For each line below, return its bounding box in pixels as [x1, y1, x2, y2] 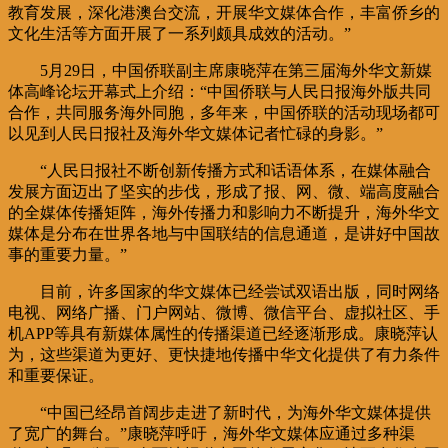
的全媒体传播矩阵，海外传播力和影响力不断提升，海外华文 [8, 203, 440, 221]
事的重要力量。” [8, 245, 127, 263]
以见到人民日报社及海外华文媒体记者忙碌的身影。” [8, 124, 383, 142]
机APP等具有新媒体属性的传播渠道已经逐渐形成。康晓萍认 [8, 324, 438, 342]
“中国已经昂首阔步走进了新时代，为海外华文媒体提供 [40, 403, 431, 421]
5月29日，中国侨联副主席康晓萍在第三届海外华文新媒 [40, 61, 432, 79]
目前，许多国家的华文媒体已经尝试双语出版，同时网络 [40, 282, 440, 300]
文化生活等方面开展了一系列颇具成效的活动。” [8, 24, 351, 42]
